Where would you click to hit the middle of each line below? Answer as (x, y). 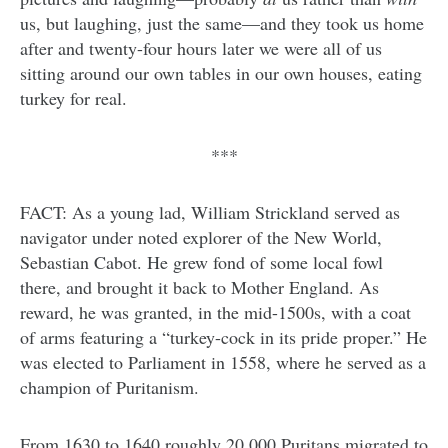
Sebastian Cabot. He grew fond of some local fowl (201, 262)
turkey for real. (73, 98)
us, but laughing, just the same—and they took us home (222, 23)
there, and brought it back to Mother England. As (199, 287)
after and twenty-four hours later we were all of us (201, 48)
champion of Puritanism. (109, 387)
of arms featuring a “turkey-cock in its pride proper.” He (223, 337)
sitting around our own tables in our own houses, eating (221, 73)
